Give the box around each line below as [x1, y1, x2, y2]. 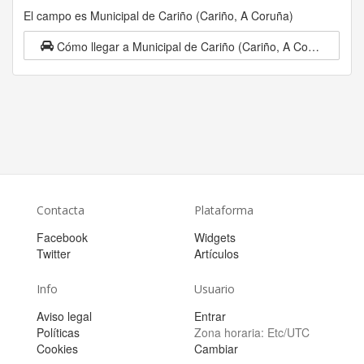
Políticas [37, 324, 80, 341]
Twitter [37, 245, 71, 262]
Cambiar [194, 340, 238, 357]
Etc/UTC [267, 324, 310, 341]
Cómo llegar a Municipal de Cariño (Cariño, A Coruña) [308, 38, 320, 55]
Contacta [37, 202, 84, 219]
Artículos [194, 245, 239, 262]
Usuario [194, 281, 235, 297]
